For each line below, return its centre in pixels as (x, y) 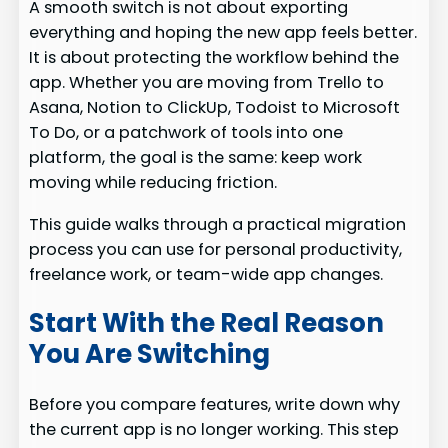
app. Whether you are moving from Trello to (207, 83)
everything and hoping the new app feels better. (223, 33)
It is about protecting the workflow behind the (214, 58)
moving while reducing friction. (153, 183)
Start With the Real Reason (207, 323)
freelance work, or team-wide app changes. (206, 274)
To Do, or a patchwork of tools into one (186, 133)
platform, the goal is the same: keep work (196, 158)
